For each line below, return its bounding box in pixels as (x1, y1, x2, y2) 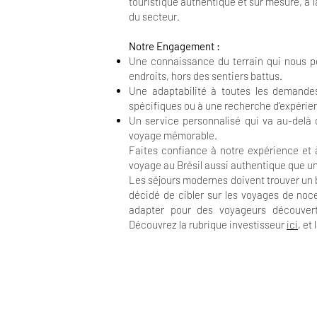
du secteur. (129, 10, 180, 23)
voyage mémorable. (129, 129, 217, 142)
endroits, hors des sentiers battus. (129, 69, 282, 82)
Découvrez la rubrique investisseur (129, 218, 287, 231)
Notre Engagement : (129, 40, 220, 52)
